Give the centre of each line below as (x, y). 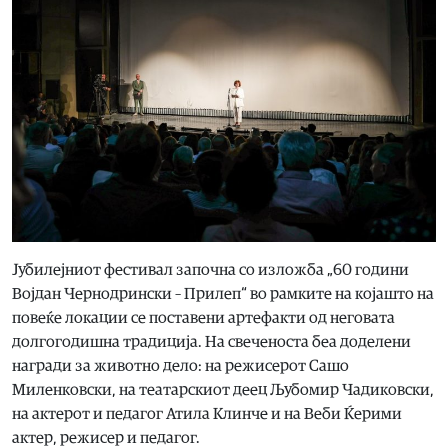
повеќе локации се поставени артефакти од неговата (203, 318)
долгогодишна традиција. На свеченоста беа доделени (211, 342)
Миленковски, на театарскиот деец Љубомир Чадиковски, (223, 390)
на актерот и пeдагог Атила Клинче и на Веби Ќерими (207, 414)
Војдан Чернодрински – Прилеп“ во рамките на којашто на (223, 294)
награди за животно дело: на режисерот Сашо (180, 366)
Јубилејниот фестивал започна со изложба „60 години (210, 270)
